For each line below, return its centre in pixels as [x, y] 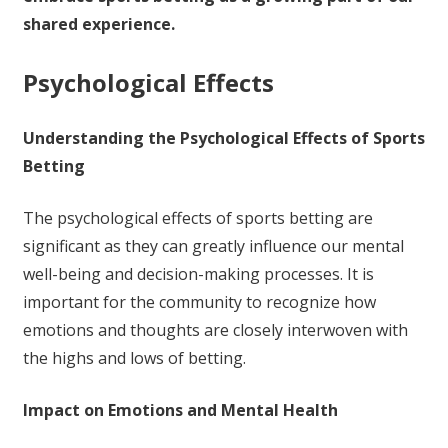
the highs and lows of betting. [134, 358]
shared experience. [98, 24]
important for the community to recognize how [199, 302]
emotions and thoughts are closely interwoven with [215, 330]
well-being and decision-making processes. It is [198, 274]
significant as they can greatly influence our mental [213, 246]
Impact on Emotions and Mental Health [180, 410]
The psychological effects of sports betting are [197, 218]
